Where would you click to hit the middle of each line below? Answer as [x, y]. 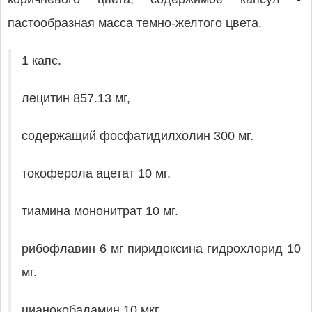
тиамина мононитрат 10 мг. [100, 211]
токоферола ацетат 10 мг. [96, 173]
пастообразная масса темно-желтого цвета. [135, 23]
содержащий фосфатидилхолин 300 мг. [138, 136]
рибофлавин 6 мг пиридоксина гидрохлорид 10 [161, 249]
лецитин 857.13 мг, [76, 98]
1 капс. [41, 61]
